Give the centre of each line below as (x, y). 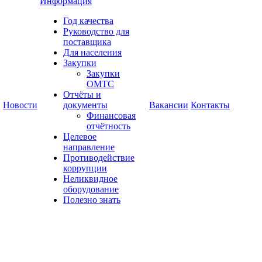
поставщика (87, 42)
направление (89, 147)
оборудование (91, 189)
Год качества (88, 21)
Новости (20, 105)
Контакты (210, 105)
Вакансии (169, 105)
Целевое (80, 137)
